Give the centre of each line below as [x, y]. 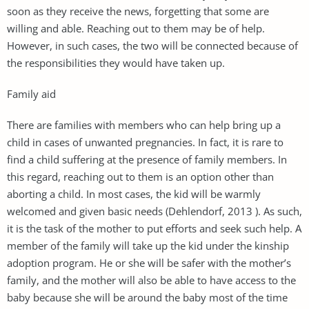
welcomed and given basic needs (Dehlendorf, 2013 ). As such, [154, 211]
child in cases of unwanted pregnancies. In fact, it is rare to [145, 142]
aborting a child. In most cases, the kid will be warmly [134, 193]
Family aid [31, 93]
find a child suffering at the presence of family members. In [147, 159]
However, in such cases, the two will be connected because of [152, 45]
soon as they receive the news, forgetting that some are [138, 11]
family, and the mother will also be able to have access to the [151, 280]
